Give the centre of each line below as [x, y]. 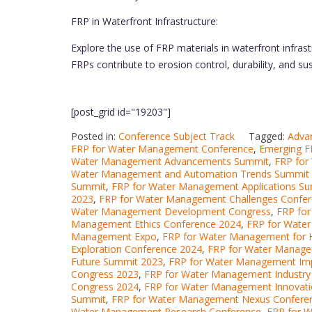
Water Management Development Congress [171, 211]
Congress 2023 [105, 274]
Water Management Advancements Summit [170, 161]
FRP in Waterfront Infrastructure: [145, 21]
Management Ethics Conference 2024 [156, 224]
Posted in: [95, 136]
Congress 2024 [105, 287]
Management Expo [114, 236]
